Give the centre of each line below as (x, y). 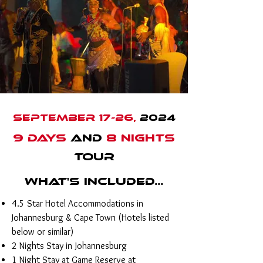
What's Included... (94, 181)
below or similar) (43, 232)
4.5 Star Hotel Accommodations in (77, 203)
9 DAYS (40, 138)
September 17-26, (74, 118)
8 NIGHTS (141, 138)
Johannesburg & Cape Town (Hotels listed (90, 218)
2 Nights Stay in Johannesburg (69, 246)
